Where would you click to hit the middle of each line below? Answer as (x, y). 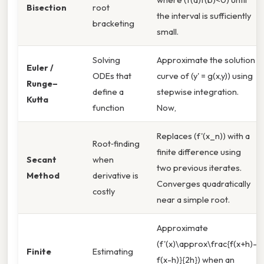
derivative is (115, 175)
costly (104, 191)
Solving (106, 60)
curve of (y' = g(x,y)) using (205, 75)
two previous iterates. (199, 167)
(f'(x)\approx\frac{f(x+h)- (207, 243)
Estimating (113, 251)
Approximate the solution (206, 60)
